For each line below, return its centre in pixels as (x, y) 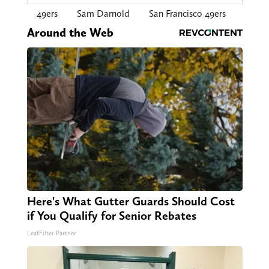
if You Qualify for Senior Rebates (111, 216)
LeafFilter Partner (51, 234)
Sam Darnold (103, 14)
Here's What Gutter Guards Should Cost (131, 201)
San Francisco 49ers (187, 14)
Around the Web (70, 33)
